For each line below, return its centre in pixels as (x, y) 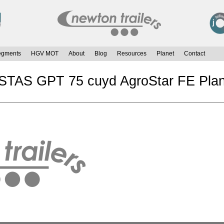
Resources (132, 54)
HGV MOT (45, 54)
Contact (194, 54)
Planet (165, 54)
